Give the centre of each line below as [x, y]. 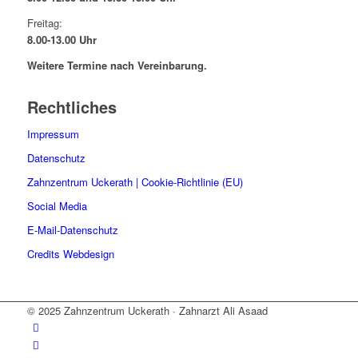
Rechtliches [72, 106]
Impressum [53, 133]
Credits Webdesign [70, 253]
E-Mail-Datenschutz [72, 229]
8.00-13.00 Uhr [62, 39]
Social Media [57, 205]
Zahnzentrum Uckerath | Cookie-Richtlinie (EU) [135, 181]
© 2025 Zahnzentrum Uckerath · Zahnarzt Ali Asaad [147, 310]
